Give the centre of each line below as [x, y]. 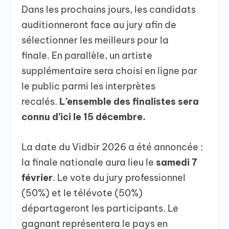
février [37, 177]
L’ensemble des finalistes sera [129, 102]
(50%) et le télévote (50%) [82, 193]
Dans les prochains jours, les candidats [109, 10]
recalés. [41, 102]
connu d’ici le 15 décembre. [84, 117]
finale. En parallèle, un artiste [87, 56]
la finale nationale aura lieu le [89, 162]
